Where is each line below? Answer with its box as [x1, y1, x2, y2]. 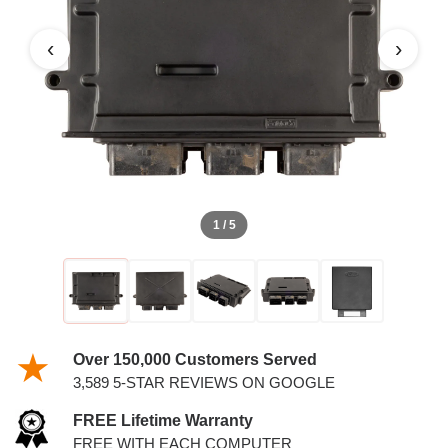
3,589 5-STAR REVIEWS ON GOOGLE [72, 374, 335, 391]
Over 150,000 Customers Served [72, 351, 317, 368]
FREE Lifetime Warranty [72, 412, 253, 429]
